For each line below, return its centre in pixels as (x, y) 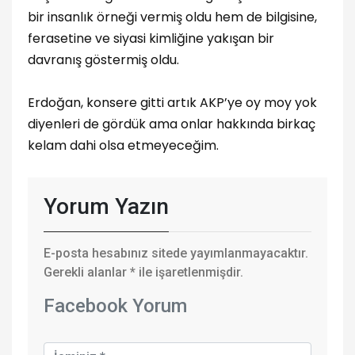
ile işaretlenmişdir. (189, 272)
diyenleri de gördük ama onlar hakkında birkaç (172, 124)
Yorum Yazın (106, 206)
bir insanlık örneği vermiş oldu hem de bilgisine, (172, 17)
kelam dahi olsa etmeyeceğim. (123, 145)
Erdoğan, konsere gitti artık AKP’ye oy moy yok (172, 102)
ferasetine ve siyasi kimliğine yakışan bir (151, 38)
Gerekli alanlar (87, 272)
